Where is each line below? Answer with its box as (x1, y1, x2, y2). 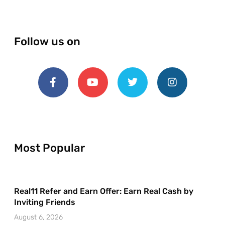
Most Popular (14, 141, 85, 155)
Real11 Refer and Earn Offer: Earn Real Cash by (14, 186, 193, 196)
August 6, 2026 (14, 212, 63, 221)
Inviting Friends (14, 197, 75, 207)
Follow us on (14, 34, 80, 48)
